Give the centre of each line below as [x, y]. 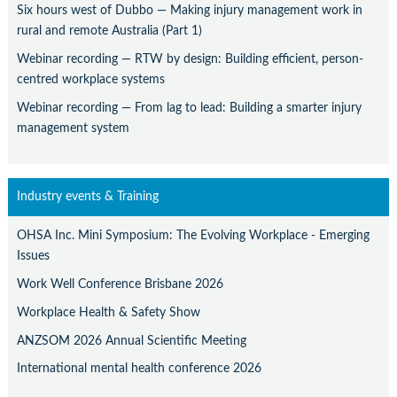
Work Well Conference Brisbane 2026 [120, 284]
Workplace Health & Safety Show [108, 312]
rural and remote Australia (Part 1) [109, 31]
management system [73, 128]
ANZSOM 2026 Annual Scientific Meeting [131, 340]
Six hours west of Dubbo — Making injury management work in [189, 11]
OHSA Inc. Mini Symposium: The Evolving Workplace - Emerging [193, 236]
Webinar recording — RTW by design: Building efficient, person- [190, 59]
